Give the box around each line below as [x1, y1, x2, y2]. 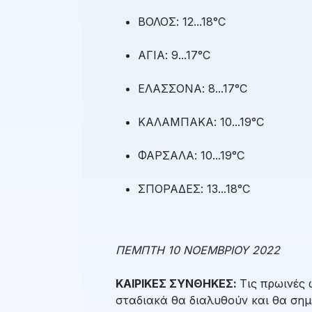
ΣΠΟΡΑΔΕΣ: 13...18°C [138, 182, 250, 196]
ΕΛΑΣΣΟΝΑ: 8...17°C [138, 81, 247, 96]
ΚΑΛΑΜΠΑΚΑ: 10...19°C [138, 115, 264, 130]
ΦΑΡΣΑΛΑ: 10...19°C [138, 148, 244, 163]
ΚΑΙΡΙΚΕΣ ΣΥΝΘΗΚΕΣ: [116, 276, 240, 291]
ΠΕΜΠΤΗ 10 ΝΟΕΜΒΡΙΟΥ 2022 [116, 243, 280, 258]
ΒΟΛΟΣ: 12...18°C [138, 15, 226, 29]
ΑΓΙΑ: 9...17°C [138, 48, 210, 63]
